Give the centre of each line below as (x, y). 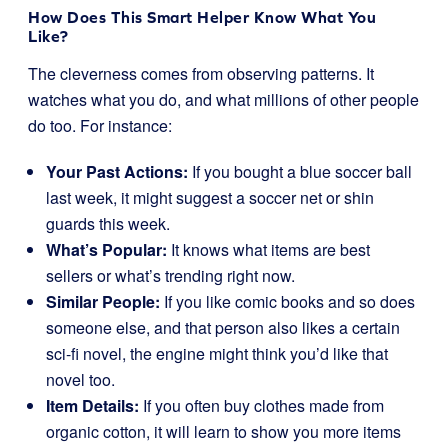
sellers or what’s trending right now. (170, 275)
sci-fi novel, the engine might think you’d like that (217, 353)
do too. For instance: (100, 125)
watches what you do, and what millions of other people (223, 99)
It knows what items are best (268, 249)
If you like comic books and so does (287, 301)
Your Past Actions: (117, 171)
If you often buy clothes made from (261, 405)
